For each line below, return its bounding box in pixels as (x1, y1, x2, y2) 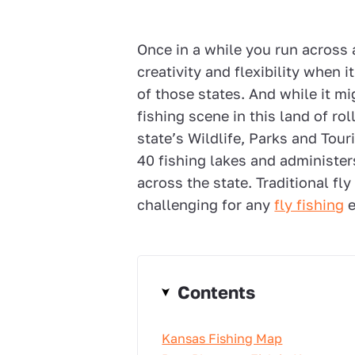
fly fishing (274, 196, 345, 213)
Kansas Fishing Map (162, 330, 283, 346)
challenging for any (137, 196, 275, 213)
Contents (177, 281, 256, 303)
